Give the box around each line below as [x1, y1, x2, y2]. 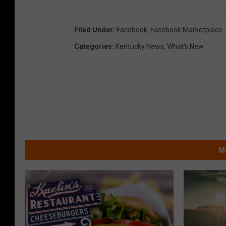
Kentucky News [116, 42, 164, 50]
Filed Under [74, 25, 113, 34]
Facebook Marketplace [150, 25, 222, 34]
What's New [167, 42, 204, 50]
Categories [74, 42, 112, 50]
